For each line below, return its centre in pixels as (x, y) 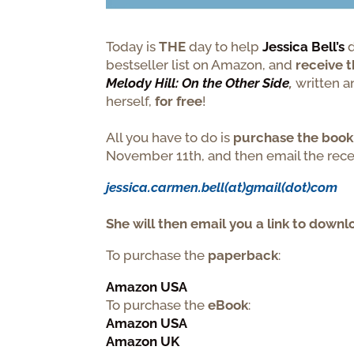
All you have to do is (170, 138)
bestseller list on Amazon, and (201, 65)
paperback (243, 256)
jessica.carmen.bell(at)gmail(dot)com (222, 188)
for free (179, 102)
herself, (131, 102)
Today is (133, 47)
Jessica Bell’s (304, 47)
